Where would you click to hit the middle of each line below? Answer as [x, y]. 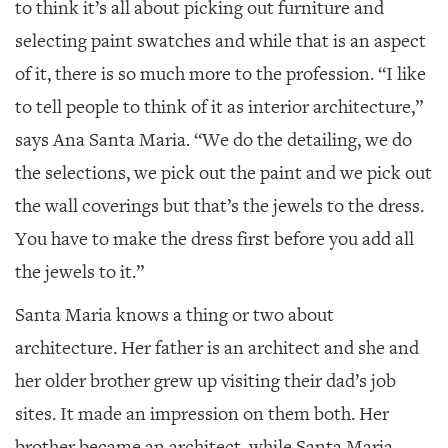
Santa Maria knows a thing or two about [174, 314]
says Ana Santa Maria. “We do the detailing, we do [213, 139]
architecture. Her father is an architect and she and [217, 347]
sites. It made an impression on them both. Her [202, 413]
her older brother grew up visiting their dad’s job [205, 380]
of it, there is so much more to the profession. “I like [220, 73]
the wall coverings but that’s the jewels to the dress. [219, 205]
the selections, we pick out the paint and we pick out [223, 172]
